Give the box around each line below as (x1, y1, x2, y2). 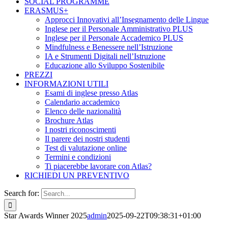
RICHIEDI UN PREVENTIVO (24, 171, 129, 180)
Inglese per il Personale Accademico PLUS (45, 34, 183, 42)
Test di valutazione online (45, 144, 127, 152)
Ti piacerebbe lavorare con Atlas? (45, 162, 152, 170)
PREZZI (24, 70, 52, 79)
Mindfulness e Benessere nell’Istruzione (45, 43, 173, 51)
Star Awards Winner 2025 (4, 211, 87, 220)
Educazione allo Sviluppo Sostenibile (45, 61, 164, 70)
